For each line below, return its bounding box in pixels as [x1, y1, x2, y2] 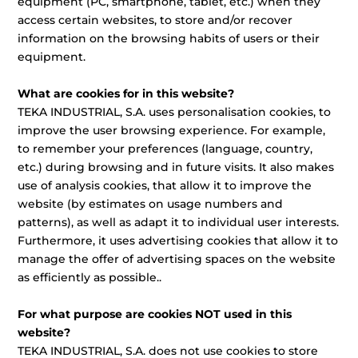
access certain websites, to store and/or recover [18, 13, 293, 27]
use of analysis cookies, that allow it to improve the [18, 178, 312, 193]
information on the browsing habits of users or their [18, 31, 320, 46]
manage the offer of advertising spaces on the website [18, 252, 336, 266]
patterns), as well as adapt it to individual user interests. [18, 215, 340, 229]
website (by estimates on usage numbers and [18, 197, 284, 211]
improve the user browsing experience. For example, [18, 123, 326, 137]
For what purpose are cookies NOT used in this [18, 307, 292, 321]
